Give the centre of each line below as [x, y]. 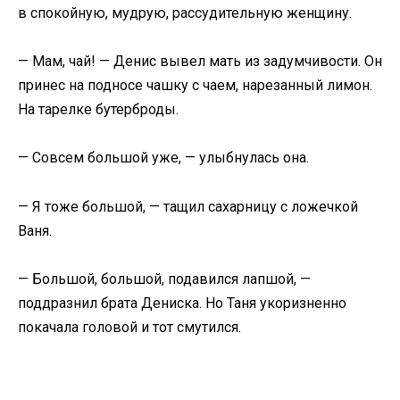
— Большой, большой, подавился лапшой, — [164, 279]
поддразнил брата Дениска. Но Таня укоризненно [182, 303]
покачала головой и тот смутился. [129, 327]
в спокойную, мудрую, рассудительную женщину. [185, 12]
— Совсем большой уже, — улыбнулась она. [163, 158]
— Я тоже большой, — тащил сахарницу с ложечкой [188, 206]
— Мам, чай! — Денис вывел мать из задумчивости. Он [200, 62]
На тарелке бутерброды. [98, 110]
